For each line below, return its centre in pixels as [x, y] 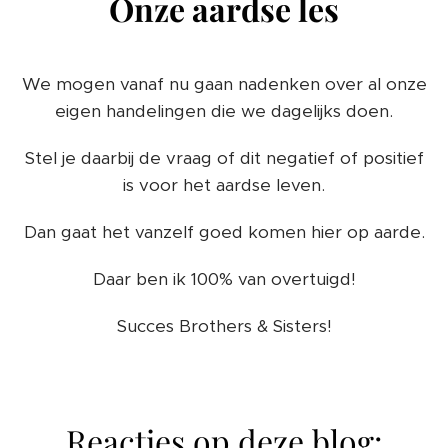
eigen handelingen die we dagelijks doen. [224, 110]
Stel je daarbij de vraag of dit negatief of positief [224, 157]
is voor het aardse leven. [224, 184]
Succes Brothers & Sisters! [224, 325]
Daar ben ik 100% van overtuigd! [224, 278]
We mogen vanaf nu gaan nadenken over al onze [224, 83]
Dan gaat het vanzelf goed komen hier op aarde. [224, 231]
